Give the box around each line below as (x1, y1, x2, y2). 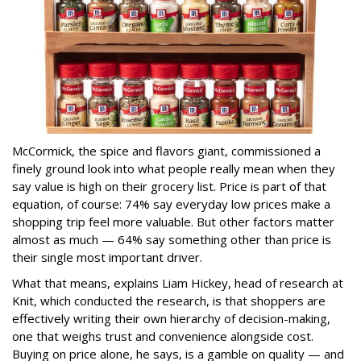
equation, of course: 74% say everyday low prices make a (12, 195, 330, 212)
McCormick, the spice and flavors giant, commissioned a (12, 142, 321, 159)
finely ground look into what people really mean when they (12, 160, 335, 176)
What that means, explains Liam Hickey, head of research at (12, 274, 343, 291)
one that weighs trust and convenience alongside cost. (12, 327, 313, 344)
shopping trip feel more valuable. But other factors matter (12, 213, 334, 230)
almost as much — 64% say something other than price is (12, 230, 331, 247)
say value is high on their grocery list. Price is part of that (12, 177, 326, 194)
